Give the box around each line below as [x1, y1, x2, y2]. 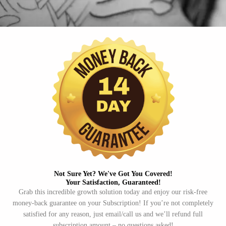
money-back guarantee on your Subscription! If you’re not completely [13, 199, 213, 207]
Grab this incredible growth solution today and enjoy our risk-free [19, 188, 207, 196]
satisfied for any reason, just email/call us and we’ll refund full [23, 210, 203, 218]
